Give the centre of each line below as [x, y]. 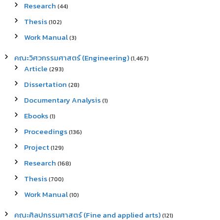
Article [36, 69]
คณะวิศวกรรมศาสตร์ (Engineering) [71, 58]
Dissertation [45, 84]
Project [36, 147]
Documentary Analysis [62, 100]
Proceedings [45, 132]
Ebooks [36, 116]
